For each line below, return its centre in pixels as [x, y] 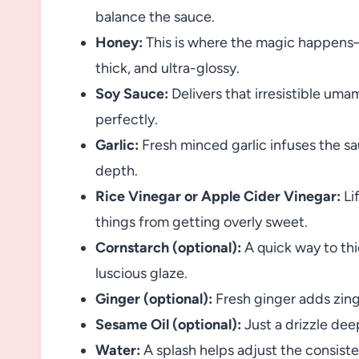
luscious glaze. [141, 273]
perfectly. [127, 119]
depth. [117, 170]
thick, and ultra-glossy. [167, 68]
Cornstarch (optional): [168, 247]
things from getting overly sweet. [202, 222]
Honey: [119, 42]
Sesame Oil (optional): [168, 324]
